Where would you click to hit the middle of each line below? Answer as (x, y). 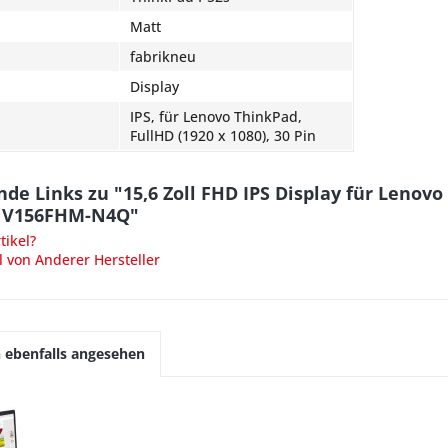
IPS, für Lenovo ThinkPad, (216, 116)
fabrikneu (163, 56)
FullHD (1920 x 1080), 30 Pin (223, 135)
